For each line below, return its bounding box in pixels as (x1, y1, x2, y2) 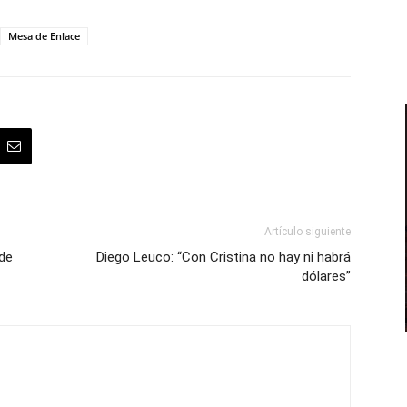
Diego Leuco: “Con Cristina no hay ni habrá (96, 248, 351, 265)
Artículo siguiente (264, 224, 351, 238)
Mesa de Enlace (8, 28, 80, 43)
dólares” (302, 267, 351, 284)
